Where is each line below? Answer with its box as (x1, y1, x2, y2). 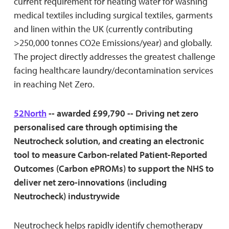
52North (13, 107, 47, 119)
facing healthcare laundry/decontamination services (13, 64, 213, 76)
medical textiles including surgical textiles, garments (13, 9, 213, 21)
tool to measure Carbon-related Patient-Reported (13, 148, 207, 161)
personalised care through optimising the (13, 121, 177, 133)
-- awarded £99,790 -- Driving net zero (46, 107, 198, 119)
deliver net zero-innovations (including (13, 176, 167, 188)
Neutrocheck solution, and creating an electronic (13, 134, 204, 147)
